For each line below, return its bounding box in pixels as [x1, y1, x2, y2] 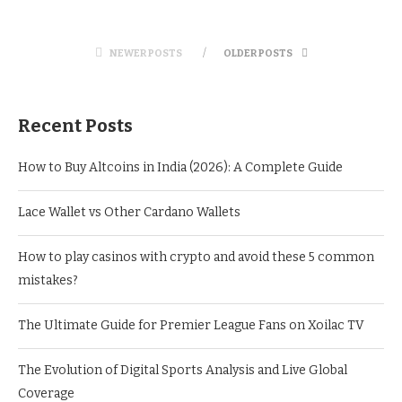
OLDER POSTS [223, 47, 294, 59]
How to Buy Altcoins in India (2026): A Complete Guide [18, 159, 343, 175]
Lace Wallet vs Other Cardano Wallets [18, 204, 240, 220]
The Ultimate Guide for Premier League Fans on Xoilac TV [18, 317, 364, 333]
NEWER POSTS [109, 47, 182, 59]
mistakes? [18, 272, 78, 288]
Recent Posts [18, 114, 133, 136]
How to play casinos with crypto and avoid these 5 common [18, 249, 374, 265]
